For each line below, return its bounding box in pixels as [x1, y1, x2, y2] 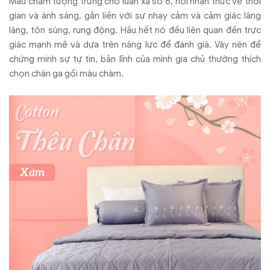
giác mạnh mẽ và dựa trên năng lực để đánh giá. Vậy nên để [9, 39, 261, 51]
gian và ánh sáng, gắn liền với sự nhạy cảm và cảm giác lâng [9, 10, 261, 22]
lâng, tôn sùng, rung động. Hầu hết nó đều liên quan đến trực [9, 25, 261, 36]
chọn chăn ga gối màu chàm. [9, 68, 125, 80]
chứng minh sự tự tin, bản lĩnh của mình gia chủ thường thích [9, 54, 261, 65]
